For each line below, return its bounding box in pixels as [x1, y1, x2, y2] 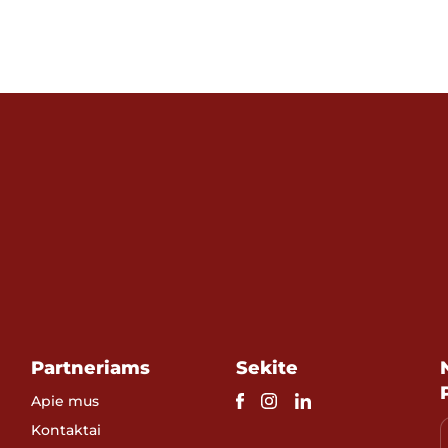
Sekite [235, 356, 298, 378]
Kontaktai [31, 421, 102, 438]
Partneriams [31, 356, 151, 378]
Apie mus [31, 392, 100, 409]
